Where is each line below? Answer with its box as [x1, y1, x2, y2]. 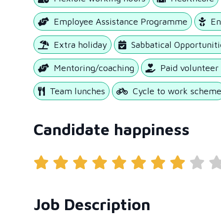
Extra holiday [54, 39, 108, 50]
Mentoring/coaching [54, 63, 135, 73]
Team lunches [50, 86, 106, 96]
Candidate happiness [33, 120, 189, 139]
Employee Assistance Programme [54, 16, 188, 27]
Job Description [33, 195, 150, 214]
